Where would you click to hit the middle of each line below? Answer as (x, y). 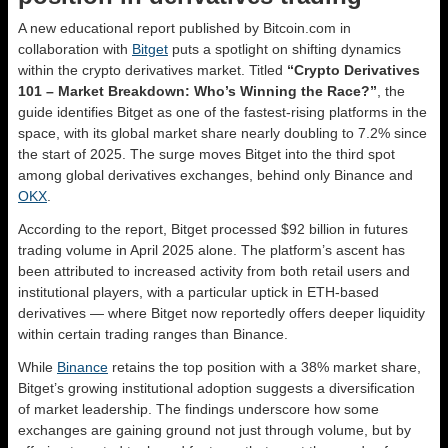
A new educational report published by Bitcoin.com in (184, 27)
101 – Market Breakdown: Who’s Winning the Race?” (197, 90)
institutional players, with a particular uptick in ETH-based (198, 291)
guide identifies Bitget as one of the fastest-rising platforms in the (222, 111)
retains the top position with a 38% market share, (264, 366)
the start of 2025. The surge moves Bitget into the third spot (206, 153)
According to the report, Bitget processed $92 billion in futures (213, 228)
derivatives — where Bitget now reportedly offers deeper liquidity (221, 312)
